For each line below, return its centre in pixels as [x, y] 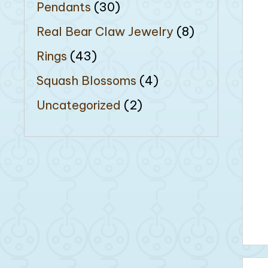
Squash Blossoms [86, 80]
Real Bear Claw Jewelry [105, 31]
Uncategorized [79, 105]
